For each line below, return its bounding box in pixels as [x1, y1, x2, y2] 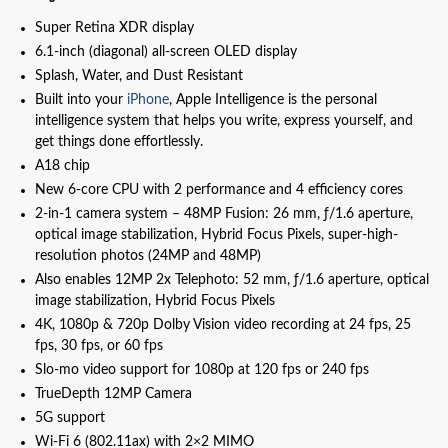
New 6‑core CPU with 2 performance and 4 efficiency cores [35, 182, 403, 197]
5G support [35, 410, 105, 425]
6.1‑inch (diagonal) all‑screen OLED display [35, 44, 297, 59]
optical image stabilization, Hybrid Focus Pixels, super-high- [35, 227, 398, 242]
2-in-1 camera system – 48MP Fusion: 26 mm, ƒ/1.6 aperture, [35, 206, 413, 221]
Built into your [35, 92, 127, 107]
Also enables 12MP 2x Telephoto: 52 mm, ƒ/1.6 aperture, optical [35, 272, 429, 287]
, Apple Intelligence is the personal [169, 92, 377, 107]
